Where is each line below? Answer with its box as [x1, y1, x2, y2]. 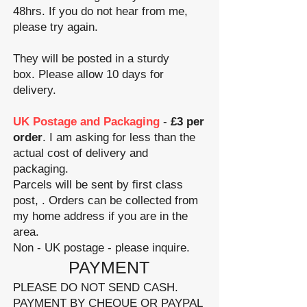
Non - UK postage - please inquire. [13, 241, 190, 254]
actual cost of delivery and [13, 147, 148, 160]
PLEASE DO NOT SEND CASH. [13, 281, 178, 294]
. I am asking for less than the [42, 131, 195, 144]
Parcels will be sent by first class [13, 178, 183, 191]
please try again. [13, 21, 101, 34]
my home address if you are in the [13, 210, 188, 223]
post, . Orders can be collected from [13, 194, 198, 207]
